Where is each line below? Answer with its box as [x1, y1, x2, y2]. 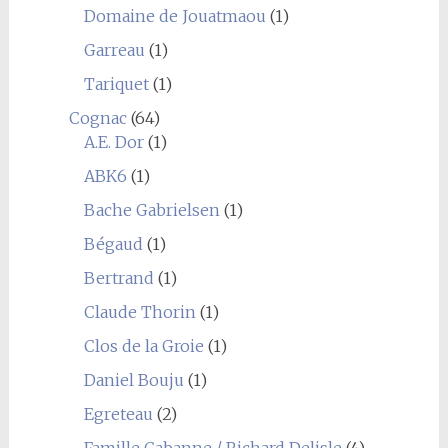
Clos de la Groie [83, 336, 204, 356]
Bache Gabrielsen [83, 200, 220, 220]
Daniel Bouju [83, 370, 184, 390]
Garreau [83, 40, 145, 60]
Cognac [68, 108, 127, 128]
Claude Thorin [83, 302, 196, 322]
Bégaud [83, 234, 143, 254]
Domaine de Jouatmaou [83, 6, 266, 26]
